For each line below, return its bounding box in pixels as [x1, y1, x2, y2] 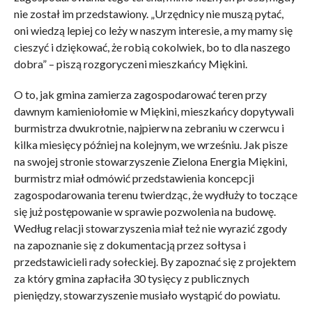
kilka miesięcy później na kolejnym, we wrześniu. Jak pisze [13, 138, 288, 152]
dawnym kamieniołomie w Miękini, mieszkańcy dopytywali [13, 104, 294, 118]
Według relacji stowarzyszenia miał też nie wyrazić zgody [13, 221, 287, 235]
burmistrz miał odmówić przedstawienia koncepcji [13, 171, 254, 185]
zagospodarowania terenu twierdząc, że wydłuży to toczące [13, 188, 297, 202]
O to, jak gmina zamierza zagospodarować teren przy [13, 88, 267, 102]
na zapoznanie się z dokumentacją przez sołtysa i [13, 238, 246, 252]
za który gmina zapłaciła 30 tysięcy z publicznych [13, 272, 249, 286]
